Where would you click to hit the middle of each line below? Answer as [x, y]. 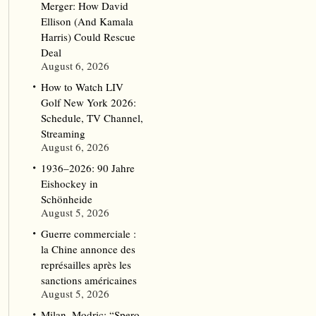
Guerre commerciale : [88, 233]
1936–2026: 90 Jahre [87, 168]
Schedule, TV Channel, [92, 118]
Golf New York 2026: [88, 102]
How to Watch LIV [82, 87]
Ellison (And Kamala [87, 21]
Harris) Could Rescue [88, 37]
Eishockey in [69, 183]
